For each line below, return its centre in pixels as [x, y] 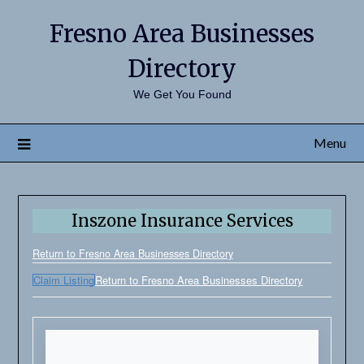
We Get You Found [182, 94]
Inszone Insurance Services [182, 221]
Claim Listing [63, 280]
